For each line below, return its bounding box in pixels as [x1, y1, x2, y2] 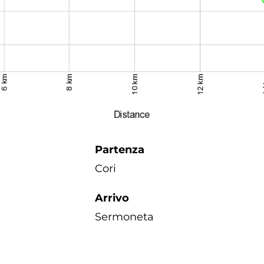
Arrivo [95, 191, 129, 204]
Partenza [95, 143, 144, 156]
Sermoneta [95, 210, 154, 223]
